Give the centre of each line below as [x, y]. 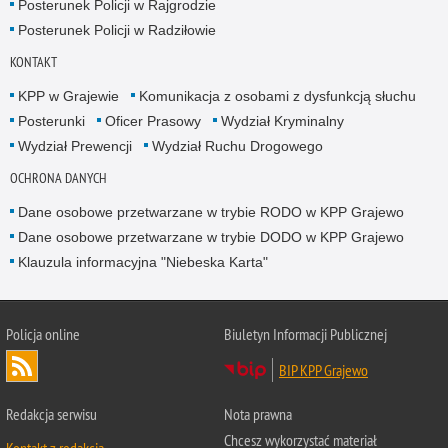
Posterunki [51, 120]
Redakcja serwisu [51, 413]
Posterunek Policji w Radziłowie [116, 29]
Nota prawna [258, 413]
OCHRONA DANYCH [58, 178]
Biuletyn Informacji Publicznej [305, 333]
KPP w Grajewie [68, 95]
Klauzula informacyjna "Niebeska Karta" [142, 262]
